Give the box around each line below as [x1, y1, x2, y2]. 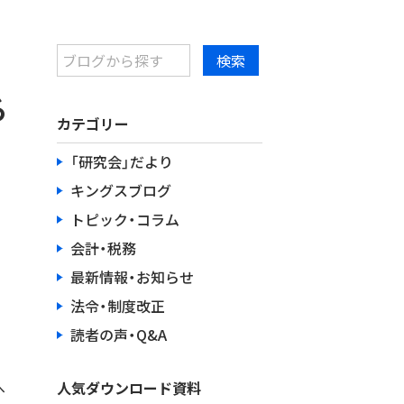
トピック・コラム [70, 208, 179, 230]
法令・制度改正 [70, 295, 165, 317]
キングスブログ [70, 179, 171, 201]
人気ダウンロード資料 [57, 377, 201, 399]
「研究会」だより [70, 151, 173, 172]
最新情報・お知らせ [70, 266, 194, 288]
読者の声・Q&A [70, 324, 167, 345]
